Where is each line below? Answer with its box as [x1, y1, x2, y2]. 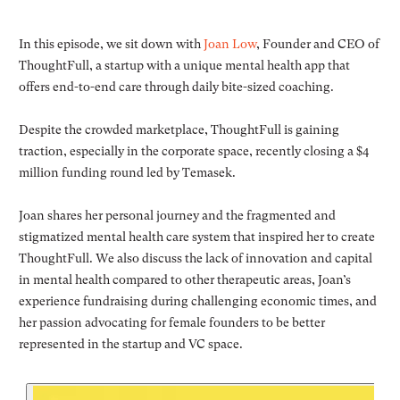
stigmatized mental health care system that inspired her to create [18, 229, 375, 245]
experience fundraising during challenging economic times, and [18, 294, 377, 309]
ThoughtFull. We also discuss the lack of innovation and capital [18, 251, 372, 266]
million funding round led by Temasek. [18, 165, 236, 180]
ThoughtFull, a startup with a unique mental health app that [18, 58, 350, 73]
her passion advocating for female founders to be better [18, 315, 325, 330]
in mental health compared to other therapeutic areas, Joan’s [18, 272, 351, 287]
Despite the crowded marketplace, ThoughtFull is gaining [18, 122, 339, 137]
